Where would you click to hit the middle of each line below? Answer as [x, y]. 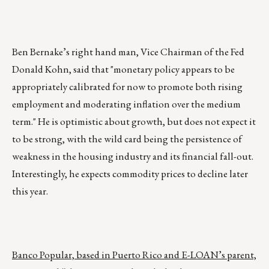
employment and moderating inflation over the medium [126, 104]
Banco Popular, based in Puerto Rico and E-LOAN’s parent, [134, 255]
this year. [30, 191]
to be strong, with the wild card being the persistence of [127, 139]
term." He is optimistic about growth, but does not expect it [134, 122]
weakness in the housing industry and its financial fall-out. [133, 156]
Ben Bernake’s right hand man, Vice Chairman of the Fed [128, 52]
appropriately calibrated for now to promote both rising [127, 87]
